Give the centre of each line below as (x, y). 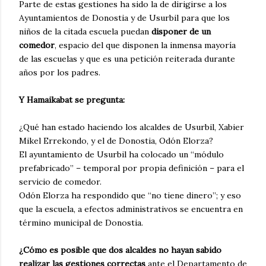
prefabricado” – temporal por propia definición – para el (132, 168)
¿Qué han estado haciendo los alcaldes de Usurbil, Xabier (132, 127)
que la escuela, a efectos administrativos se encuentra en (131, 209)
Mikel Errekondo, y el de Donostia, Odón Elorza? (116, 141)
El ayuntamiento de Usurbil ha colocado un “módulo (121, 155)
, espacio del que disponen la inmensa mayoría (145, 45)
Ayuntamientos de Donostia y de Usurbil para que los (124, 18)
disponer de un (181, 32)
